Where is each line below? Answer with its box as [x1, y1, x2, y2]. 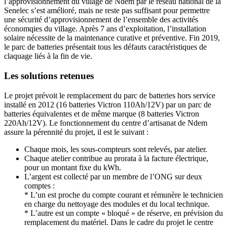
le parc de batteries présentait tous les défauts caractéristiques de [4, 43, 207, 52]
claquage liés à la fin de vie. [4, 52, 92, 61]
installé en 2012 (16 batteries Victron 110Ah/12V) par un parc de [4, 100, 211, 109]
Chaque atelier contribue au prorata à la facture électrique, [24, 154, 208, 163]
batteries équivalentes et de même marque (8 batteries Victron [4, 109, 199, 118]
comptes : [24, 181, 55, 190]
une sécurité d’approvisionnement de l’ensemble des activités [4, 15, 198, 24]
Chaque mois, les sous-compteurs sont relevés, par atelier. [24, 144, 207, 154]
